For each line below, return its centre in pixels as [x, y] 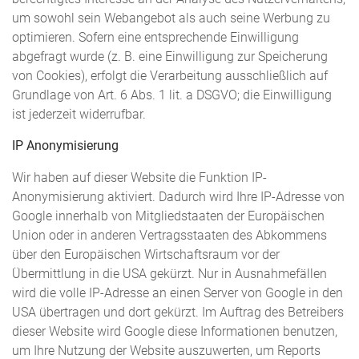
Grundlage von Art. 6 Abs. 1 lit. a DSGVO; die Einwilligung [172, 95]
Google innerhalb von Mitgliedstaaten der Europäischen [168, 217]
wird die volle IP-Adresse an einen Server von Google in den [177, 294]
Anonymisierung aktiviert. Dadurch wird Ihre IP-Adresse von [178, 198]
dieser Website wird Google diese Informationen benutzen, [175, 332]
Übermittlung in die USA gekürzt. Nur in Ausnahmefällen [169, 274]
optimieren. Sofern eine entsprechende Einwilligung [155, 37]
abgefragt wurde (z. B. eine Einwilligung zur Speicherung [170, 56]
